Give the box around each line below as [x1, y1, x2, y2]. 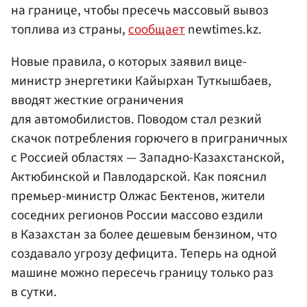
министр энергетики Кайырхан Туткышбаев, [11, 71, 271, 91]
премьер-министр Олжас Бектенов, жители [11, 186, 265, 206]
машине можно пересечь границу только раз [11, 263, 273, 283]
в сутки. [11, 282, 57, 302]
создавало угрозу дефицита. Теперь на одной [11, 244, 277, 264]
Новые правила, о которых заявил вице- [11, 52, 247, 72]
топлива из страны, [11, 20, 128, 40]
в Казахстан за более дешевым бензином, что [11, 225, 277, 245]
